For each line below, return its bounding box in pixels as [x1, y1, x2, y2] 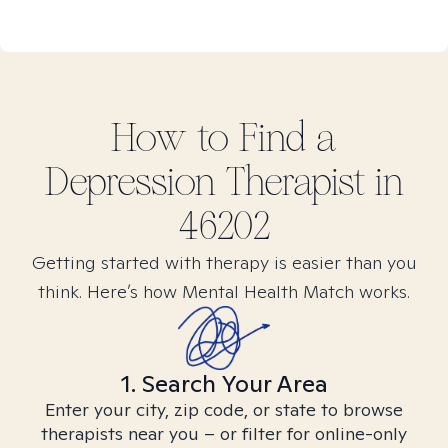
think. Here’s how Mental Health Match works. [38, 280, 410, 303]
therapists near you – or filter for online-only [41, 422, 407, 445]
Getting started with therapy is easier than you [31, 251, 417, 274]
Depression [44, 158, 216, 206]
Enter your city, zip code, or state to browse [45, 398, 403, 421]
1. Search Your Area [120, 368, 328, 399]
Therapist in [215, 158, 404, 206]
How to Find [111, 114, 316, 162]
